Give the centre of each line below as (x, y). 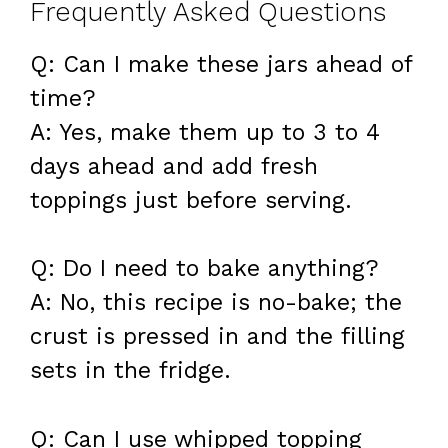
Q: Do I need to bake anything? (204, 269)
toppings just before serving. (191, 200)
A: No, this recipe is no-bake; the (216, 303)
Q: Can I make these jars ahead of (221, 64)
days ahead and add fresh (174, 166)
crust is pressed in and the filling (217, 337)
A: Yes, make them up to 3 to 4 (205, 132)
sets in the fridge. (130, 371)
